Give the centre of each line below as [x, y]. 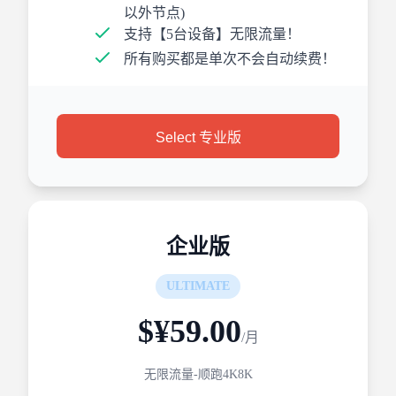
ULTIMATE [198, 286]
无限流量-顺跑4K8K [198, 374]
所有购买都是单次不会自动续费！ [230, 59]
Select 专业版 [198, 137]
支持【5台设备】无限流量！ [212, 34]
